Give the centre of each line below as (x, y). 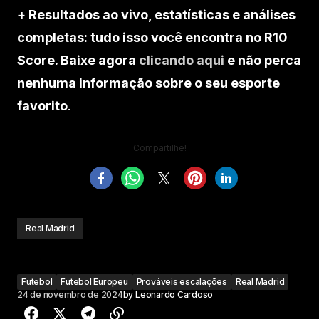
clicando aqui (182, 60)
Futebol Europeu (94, 282)
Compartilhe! (159, 148)
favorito (42, 106)
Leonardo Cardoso (174, 294)
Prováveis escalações (182, 282)
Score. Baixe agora (78, 60)
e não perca (263, 60)
